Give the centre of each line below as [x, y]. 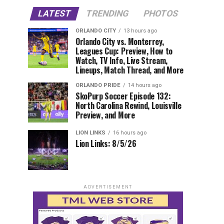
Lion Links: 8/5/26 [106, 144]
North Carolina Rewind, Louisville [128, 106]
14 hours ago [145, 85]
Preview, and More [105, 115]
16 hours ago [130, 133]
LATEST [54, 14]
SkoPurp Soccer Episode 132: [123, 96]
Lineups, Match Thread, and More [130, 70]
